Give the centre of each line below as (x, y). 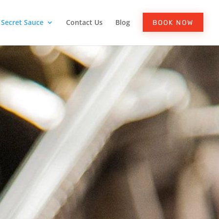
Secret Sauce (22, 22)
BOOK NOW (173, 23)
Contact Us (84, 22)
